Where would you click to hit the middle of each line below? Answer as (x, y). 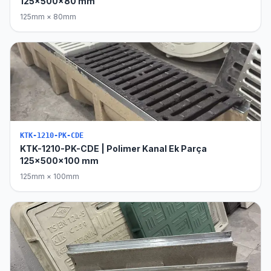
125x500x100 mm (59, 161)
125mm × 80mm (48, 17)
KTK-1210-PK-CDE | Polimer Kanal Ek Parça (113, 149)
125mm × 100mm (50, 176)
